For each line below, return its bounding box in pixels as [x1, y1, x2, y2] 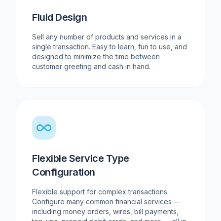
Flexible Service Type [32, 152, 129, 165]
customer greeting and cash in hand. [32, 62, 150, 71]
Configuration [32, 166, 95, 179]
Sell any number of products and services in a [32, 33, 182, 41]
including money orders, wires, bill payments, [32, 207, 179, 216]
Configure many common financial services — [32, 197, 181, 206]
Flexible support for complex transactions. [32, 187, 169, 196]
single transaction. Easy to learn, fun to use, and [32, 42, 187, 51]
